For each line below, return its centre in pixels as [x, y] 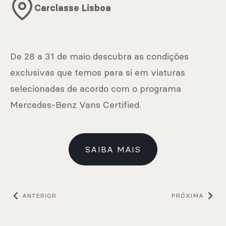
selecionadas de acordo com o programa [96, 89]
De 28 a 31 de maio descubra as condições [99, 56]
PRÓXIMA [187, 195]
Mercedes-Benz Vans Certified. [76, 105]
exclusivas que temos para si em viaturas [98, 72]
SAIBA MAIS [113, 149]
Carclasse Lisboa [73, 8]
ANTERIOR [40, 195]
